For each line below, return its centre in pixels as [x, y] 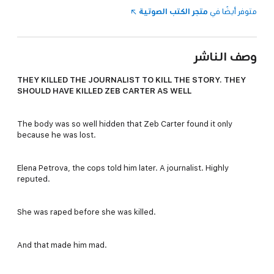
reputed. [34, 179]
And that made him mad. [62, 245]
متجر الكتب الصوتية [173, 11]
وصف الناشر [225, 56]
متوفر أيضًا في [232, 11]
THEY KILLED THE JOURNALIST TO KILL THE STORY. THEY [131, 80]
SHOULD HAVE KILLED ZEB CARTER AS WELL [104, 91]
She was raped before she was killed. [87, 212]
